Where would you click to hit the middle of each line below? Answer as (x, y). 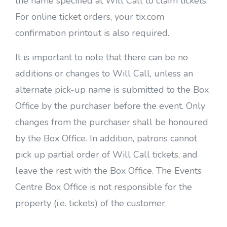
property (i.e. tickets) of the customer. (91, 203)
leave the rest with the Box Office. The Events (108, 171)
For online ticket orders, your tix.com (90, 17)
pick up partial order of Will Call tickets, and (106, 155)
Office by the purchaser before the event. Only (110, 106)
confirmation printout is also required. (92, 33)
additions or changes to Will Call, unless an (104, 73)
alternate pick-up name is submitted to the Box (112, 90)
